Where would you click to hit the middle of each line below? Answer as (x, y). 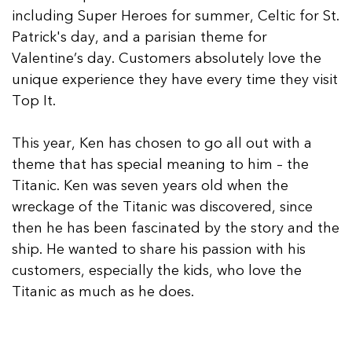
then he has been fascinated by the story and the (176, 228)
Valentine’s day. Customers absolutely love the (167, 58)
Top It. (34, 101)
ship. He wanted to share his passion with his (159, 249)
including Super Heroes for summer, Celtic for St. (176, 16)
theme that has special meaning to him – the (160, 164)
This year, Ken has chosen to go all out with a (162, 143)
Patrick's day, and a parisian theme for (139, 37)
